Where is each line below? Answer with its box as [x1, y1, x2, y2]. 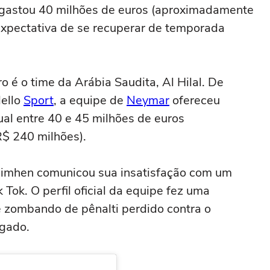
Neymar [127, 92, 169, 108]
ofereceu [169, 92, 220, 108]
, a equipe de [54, 92, 127, 108]
